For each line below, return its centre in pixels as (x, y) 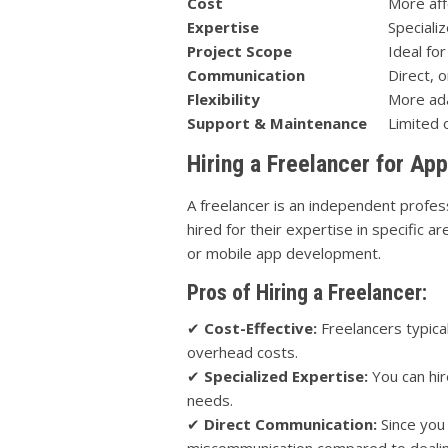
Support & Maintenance (277, 122)
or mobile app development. (284, 252)
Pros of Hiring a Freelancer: (307, 292)
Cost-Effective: (260, 327)
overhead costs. (242, 351)
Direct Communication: (290, 423)
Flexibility (223, 98)
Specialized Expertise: (286, 375)
